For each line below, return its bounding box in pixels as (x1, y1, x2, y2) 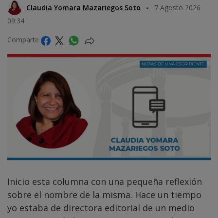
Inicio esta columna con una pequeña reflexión (7, 176, 202, 188)
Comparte (7, 35, 41, 45)
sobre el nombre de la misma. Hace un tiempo (7, 189, 201, 201)
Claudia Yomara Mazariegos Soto (26, 3, 141, 13)
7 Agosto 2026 (154, 3, 200, 13)
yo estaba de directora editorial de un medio (7, 202, 195, 214)
